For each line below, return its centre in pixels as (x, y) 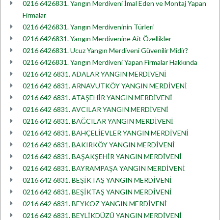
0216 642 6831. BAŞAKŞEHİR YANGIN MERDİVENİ (102, 156)
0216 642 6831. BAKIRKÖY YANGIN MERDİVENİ (99, 145)
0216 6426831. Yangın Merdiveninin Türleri (88, 27)
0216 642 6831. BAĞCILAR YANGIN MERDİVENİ (98, 121)
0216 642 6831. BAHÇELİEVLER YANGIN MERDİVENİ (106, 133)
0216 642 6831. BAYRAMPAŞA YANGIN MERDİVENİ (104, 168)
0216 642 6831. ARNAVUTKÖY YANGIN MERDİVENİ (105, 86)
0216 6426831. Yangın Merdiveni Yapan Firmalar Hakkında (110, 62)
